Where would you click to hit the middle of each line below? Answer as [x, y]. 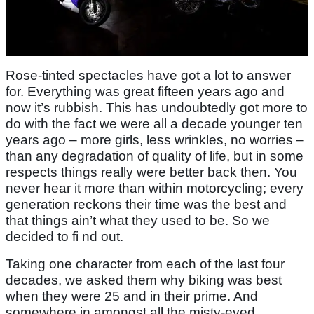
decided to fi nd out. [64, 237]
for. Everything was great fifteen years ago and [145, 92]
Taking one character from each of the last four [145, 264]
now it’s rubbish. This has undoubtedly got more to [157, 108]
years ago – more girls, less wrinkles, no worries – [155, 140]
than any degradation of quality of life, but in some [155, 156]
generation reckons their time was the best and [146, 205]
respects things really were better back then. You [151, 172]
